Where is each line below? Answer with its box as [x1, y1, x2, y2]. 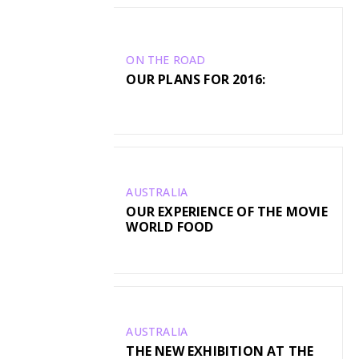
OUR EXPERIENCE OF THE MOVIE [126, 202, 328, 220]
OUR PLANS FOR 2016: [126, 71, 266, 89]
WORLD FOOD [126, 217, 214, 236]
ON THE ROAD [126, 52, 206, 68]
